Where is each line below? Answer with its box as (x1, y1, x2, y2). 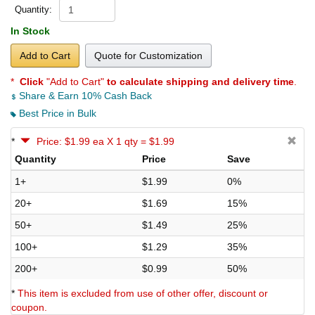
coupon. (11, 301, 47, 313)
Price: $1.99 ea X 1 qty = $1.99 (37, 135, 174, 147)
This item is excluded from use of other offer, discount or (18, 287, 268, 299)
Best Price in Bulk (16, 107, 96, 119)
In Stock (11, 25, 50, 37)
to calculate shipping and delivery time (107, 75, 294, 87)
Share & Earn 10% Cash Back (16, 89, 152, 101)
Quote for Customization (94, 49, 202, 61)
